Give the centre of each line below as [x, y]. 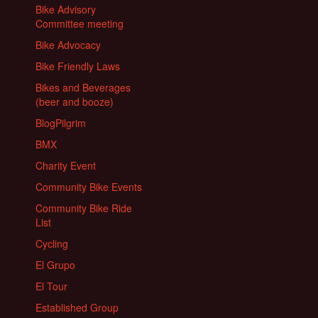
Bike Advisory [66, 10]
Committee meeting [79, 24]
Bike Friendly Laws [78, 66]
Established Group [77, 308]
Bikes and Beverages [83, 88]
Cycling [52, 244]
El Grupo [55, 265]
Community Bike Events [89, 187]
